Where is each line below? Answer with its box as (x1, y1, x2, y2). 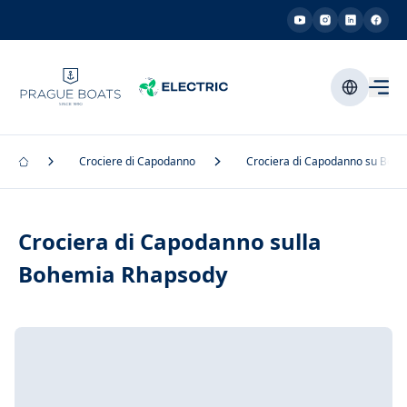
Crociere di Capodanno (79, 154, 196, 169)
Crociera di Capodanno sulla (18, 226, 322, 256)
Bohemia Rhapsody (18, 259, 228, 289)
